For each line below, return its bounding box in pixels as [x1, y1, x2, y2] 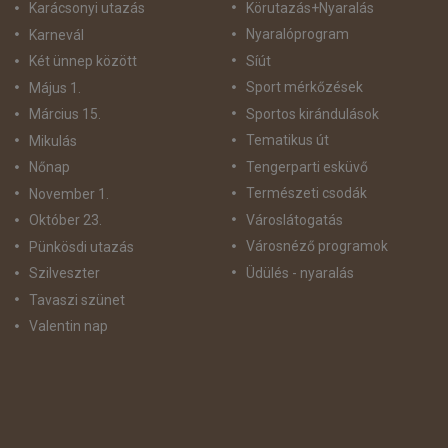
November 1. [29, 185, 109, 202]
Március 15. [29, 106, 101, 123]
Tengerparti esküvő [245, 158, 368, 175]
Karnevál [29, 26, 84, 43]
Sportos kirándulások [245, 105, 379, 122]
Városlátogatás [245, 211, 343, 228]
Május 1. [29, 79, 81, 96]
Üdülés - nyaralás [245, 264, 354, 281]
